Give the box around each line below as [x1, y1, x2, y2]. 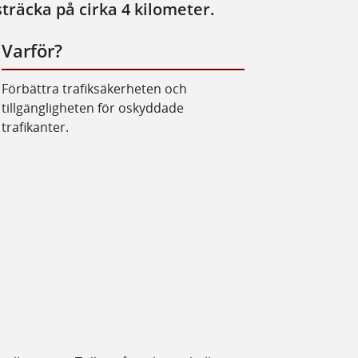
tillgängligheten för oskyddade [2, 98, 184, 117]
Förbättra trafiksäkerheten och [2, 79, 187, 97]
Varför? [2, 39, 62, 62]
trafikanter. [2, 117, 69, 136]
